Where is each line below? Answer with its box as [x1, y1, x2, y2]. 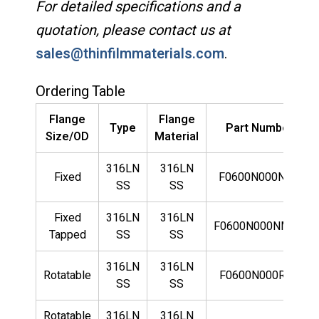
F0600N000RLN [219, 266, 300, 284]
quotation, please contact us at [36, 19, 231, 41]
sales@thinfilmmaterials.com [36, 43, 224, 64]
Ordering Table [36, 80, 125, 102]
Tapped [48, 226, 86, 244]
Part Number [225, 119, 293, 137]
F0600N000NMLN [214, 217, 305, 235]
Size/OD [46, 127, 89, 145]
